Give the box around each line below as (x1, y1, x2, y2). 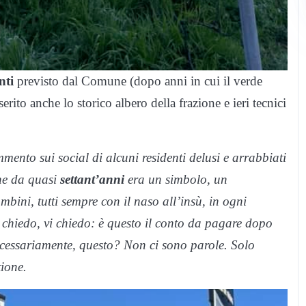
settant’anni (60, 172, 124, 187)
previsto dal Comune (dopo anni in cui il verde (14, 74, 262, 89)
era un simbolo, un (124, 172, 227, 187)
